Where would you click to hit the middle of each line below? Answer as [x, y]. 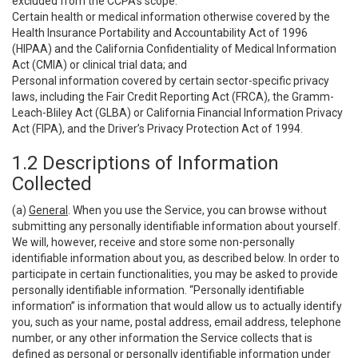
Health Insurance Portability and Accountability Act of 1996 [160, 33]
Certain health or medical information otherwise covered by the [171, 17]
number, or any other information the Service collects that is [162, 338]
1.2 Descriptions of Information [145, 163]
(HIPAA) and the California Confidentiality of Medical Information [174, 49]
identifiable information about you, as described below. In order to [176, 258]
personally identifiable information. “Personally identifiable [158, 290]
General [48, 210]
